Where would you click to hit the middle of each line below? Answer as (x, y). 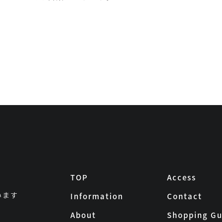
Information (97, 196)
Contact (184, 196)
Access (181, 177)
